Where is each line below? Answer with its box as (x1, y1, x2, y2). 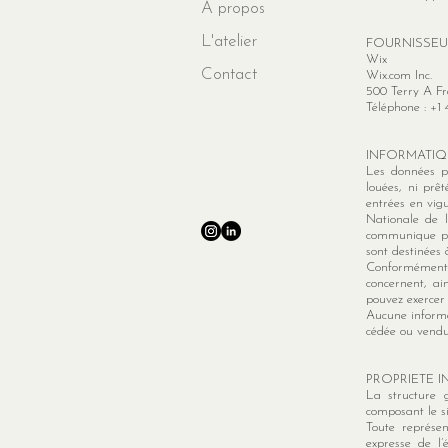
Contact (201, 66, 257, 83)
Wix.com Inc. (366, 69, 432, 82)
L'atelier (201, 33, 257, 50)
